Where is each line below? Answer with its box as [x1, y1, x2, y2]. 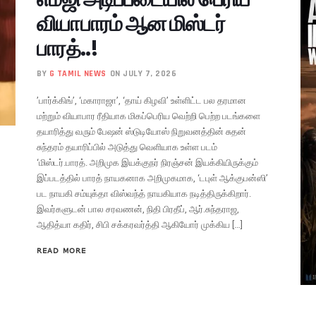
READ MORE [37, 245, 87, 255]
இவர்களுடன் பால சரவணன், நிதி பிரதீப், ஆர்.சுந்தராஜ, [37, 203, 240, 214]
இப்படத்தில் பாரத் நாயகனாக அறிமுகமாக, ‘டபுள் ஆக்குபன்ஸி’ [37, 172, 269, 183]
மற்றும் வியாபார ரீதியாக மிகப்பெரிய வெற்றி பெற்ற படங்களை [37, 110, 261, 121]
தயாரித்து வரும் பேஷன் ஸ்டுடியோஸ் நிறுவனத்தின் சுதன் [37, 126, 247, 137]
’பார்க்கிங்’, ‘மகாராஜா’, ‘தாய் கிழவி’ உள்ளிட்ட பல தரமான [37, 95, 247, 106]
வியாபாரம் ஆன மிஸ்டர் [37, 8, 225, 39]
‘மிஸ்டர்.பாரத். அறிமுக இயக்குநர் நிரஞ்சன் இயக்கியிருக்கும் [37, 157, 259, 168]
